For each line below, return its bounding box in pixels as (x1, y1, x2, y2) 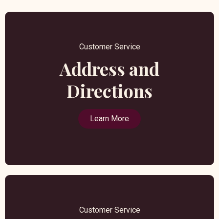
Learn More (90, 114, 129, 124)
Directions (66, 79, 153, 103)
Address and (60, 57, 159, 81)
